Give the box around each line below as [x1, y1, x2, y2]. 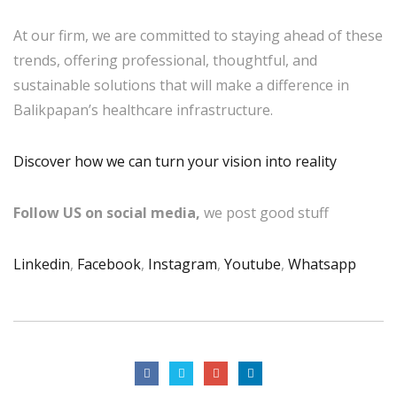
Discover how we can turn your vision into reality [13, 151, 337, 171]
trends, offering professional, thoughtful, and [13, 50, 317, 70]
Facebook [77, 253, 141, 274]
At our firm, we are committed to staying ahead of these [13, 25, 383, 45]
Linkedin [13, 253, 70, 274]
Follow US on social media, [13, 202, 200, 222]
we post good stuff [200, 202, 329, 222]
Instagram [148, 253, 217, 274]
